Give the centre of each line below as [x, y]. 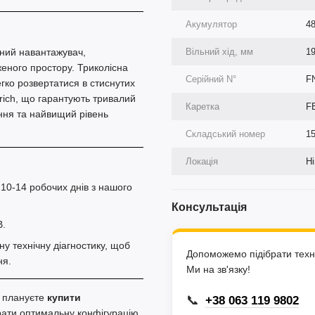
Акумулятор [211, 24]
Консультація [209, 207]
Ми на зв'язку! [218, 269]
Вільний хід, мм [219, 52]
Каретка [202, 107]
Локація [202, 161]
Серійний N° [211, 79]
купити [64, 297]
